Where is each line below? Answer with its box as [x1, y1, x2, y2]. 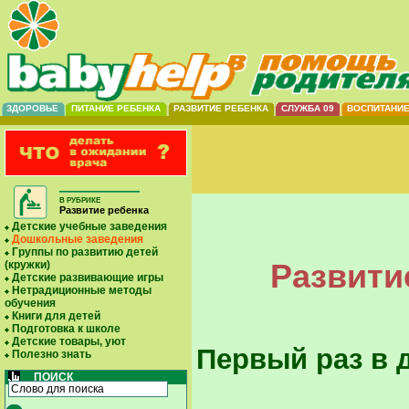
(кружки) [5, 258, 50, 271]
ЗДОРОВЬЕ [6, 103, 58, 113]
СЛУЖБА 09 [281, 103, 334, 113]
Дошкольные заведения [12, 233, 143, 246]
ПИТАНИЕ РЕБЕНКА [71, 103, 161, 113]
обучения [5, 297, 56, 309]
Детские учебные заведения [12, 220, 167, 233]
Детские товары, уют [12, 335, 126, 348]
